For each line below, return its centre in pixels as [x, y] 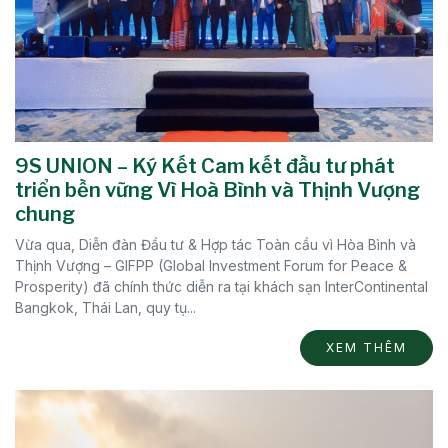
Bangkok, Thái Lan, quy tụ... [105, 307]
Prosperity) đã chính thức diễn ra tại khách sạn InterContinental [221, 286]
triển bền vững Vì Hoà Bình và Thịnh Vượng [217, 189]
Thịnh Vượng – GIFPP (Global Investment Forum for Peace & [211, 265]
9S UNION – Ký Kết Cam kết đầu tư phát [205, 165]
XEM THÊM [366, 347]
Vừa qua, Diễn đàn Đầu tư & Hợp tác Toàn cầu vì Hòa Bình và [215, 244]
